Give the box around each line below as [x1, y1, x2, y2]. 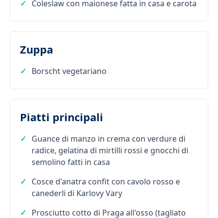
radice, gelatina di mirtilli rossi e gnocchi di [32, 145, 188, 156]
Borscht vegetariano [32, 65, 107, 76]
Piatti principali [20, 109, 103, 124]
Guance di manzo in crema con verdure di [32, 133, 185, 144]
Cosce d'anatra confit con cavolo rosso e [32, 176, 180, 187]
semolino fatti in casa [32, 156, 110, 167]
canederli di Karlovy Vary [32, 187, 122, 199]
